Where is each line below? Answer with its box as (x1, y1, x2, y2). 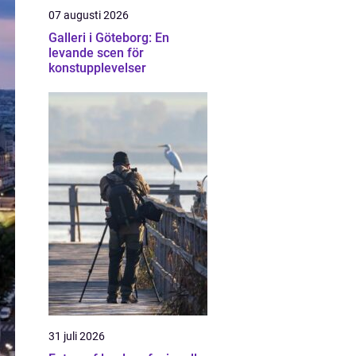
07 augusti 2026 (48, 9, 129, 21)
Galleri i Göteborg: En (48, 30, 169, 45)
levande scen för (48, 45, 144, 60)
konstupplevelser (48, 60, 146, 75)
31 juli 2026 (48, 330, 105, 342)
